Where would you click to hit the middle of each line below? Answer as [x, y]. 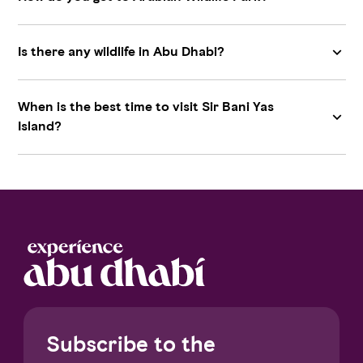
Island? [39, 126]
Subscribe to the [131, 344]
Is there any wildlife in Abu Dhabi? [121, 52]
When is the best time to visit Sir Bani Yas [145, 107]
